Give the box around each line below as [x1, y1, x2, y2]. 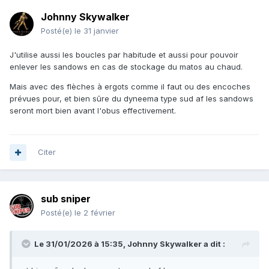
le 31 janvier [74, 26, 119, 36]
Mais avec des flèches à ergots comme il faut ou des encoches [10, 82, 250, 92]
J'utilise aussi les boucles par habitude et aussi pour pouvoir [10, 50, 238, 60]
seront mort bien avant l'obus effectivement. [10, 106, 176, 116]
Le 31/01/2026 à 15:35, [34, 239, 127, 249]
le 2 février [74, 208, 115, 218]
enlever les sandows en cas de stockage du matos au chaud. [10, 62, 243, 72]
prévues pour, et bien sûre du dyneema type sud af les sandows [10, 94, 253, 104]
